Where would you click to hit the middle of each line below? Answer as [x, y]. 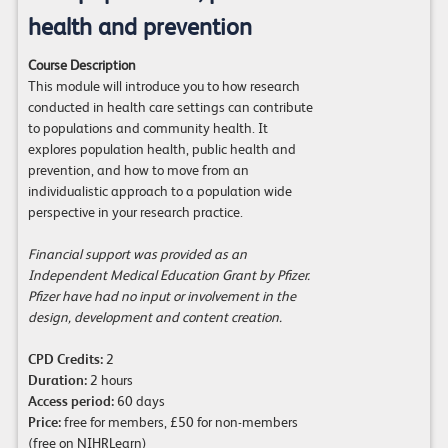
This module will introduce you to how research [163, 86]
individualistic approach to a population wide [159, 191]
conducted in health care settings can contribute [170, 107]
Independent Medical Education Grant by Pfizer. [168, 275]
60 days [139, 401]
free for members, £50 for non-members [179, 422]
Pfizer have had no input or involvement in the [161, 296]
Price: [44, 422]
